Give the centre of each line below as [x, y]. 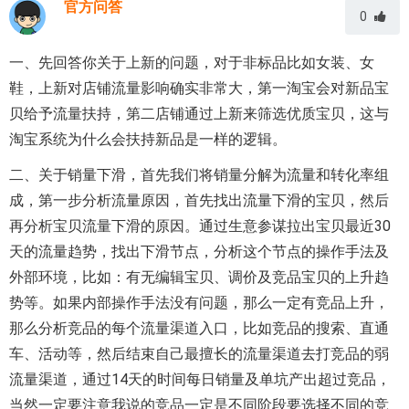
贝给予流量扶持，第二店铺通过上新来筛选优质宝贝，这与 [199, 114]
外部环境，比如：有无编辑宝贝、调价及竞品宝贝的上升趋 [199, 277]
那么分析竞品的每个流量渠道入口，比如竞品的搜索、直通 [199, 328]
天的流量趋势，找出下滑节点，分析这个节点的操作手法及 [199, 252]
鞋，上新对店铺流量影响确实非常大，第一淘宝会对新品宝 [199, 88]
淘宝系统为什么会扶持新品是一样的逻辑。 [148, 139]
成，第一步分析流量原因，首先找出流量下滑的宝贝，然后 [199, 200]
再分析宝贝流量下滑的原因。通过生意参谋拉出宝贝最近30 [200, 226]
